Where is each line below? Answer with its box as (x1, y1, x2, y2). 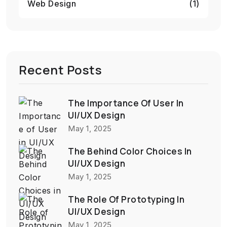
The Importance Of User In (68, 97, 184, 109)
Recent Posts (19, 61, 102, 78)
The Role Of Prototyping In (68, 194, 184, 206)
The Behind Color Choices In (68, 145, 192, 158)
